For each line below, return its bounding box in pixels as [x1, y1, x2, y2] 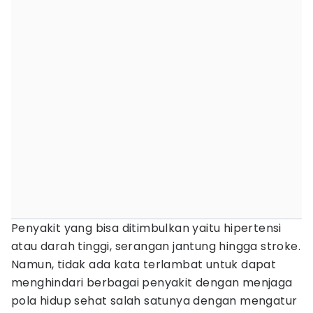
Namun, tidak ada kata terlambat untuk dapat [11, 256, 277, 272]
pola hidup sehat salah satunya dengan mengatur [11, 293, 298, 309]
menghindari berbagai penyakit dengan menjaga [11, 275, 293, 291]
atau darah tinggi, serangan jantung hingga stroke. [11, 238, 300, 254]
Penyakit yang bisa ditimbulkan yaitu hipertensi [11, 220, 282, 236]
